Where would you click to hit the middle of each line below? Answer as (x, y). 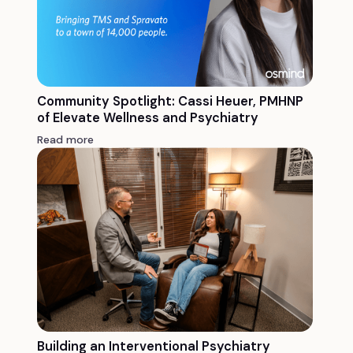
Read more (65, 140)
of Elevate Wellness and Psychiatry (147, 118)
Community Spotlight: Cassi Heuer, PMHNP (170, 102)
